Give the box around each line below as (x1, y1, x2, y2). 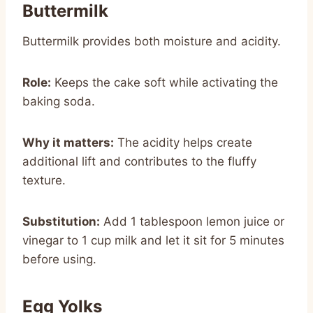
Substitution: (22, 214, 100, 228)
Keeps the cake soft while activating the (51, 75, 278, 89)
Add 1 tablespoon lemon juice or (100, 214, 284, 228)
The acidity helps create (114, 135, 252, 150)
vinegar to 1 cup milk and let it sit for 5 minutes (22, 233, 284, 247)
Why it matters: (22, 135, 114, 150)
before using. (22, 252, 96, 266)
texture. (22, 173, 66, 187)
